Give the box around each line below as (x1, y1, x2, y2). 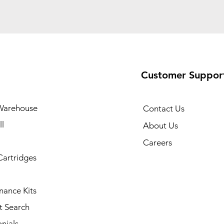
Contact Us (142, 103, 184, 113)
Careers (142, 137, 172, 147)
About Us (142, 120, 178, 130)
